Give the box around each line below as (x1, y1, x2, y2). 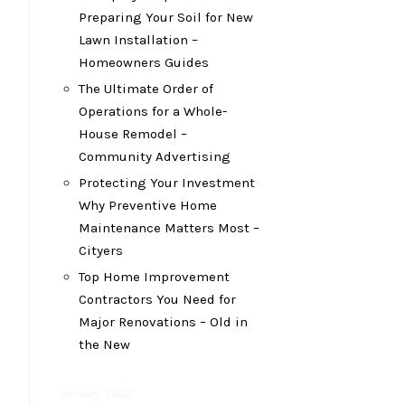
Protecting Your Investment (79, 174, 255, 191)
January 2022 (57, 385, 133, 401)
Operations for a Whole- (79, 103, 227, 119)
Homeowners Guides (79, 54, 209, 71)
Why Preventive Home (79, 197, 217, 213)
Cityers (79, 242, 123, 259)
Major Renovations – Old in (79, 314, 248, 330)
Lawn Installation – (79, 32, 198, 48)
